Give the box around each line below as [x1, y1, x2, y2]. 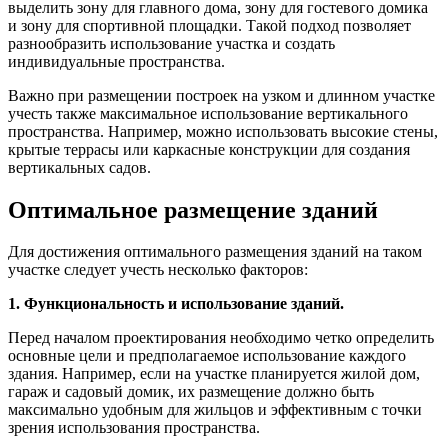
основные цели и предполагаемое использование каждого [8, 347, 406, 365]
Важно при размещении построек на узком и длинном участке [8, 86, 435, 104]
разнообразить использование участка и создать [8, 34, 335, 52]
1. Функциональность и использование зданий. [8, 295, 344, 313]
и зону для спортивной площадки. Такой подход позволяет [8, 16, 411, 34]
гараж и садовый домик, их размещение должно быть [8, 383, 374, 401]
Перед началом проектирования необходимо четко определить [8, 329, 434, 347]
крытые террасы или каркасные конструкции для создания [8, 140, 410, 158]
